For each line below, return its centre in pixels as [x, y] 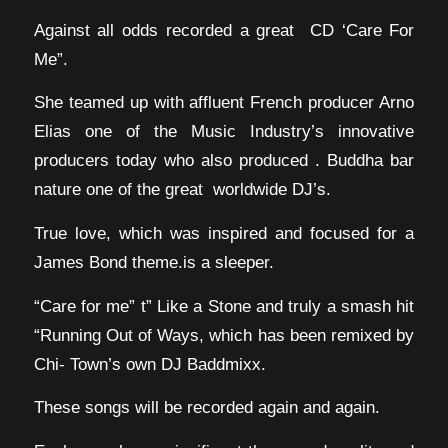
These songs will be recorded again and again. [206, 407]
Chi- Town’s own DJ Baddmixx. [149, 363]
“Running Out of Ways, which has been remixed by [224, 334]
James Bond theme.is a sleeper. [153, 261]
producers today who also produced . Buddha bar [224, 160]
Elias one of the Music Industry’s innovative [224, 131]
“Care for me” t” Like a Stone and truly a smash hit [224, 305]
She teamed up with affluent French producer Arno [224, 102]
